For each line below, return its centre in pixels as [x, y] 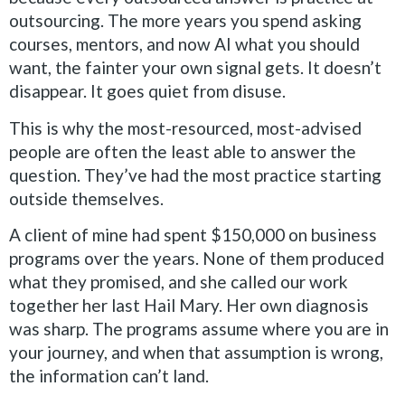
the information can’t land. [109, 375]
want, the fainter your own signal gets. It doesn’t [195, 68]
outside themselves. [86, 198]
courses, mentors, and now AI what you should [184, 44]
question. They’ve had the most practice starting [195, 174]
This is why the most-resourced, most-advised [185, 127]
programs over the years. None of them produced [197, 258]
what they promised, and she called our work [179, 281]
